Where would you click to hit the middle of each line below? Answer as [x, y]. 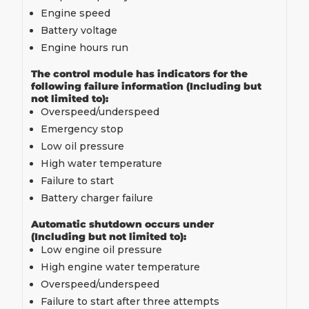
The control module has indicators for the [139, 74]
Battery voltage [79, 30]
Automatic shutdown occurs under [122, 224]
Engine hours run [84, 48]
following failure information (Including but [146, 86]
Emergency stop [82, 129]
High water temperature [101, 163]
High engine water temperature [120, 267]
